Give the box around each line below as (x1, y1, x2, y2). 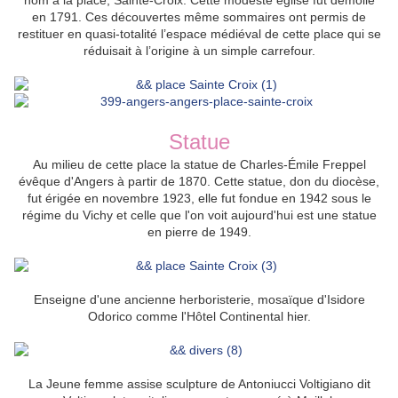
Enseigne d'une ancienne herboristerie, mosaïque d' (33, 292, 327, 307)
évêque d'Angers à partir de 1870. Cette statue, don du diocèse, (19, 174, 379, 189)
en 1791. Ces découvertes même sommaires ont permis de (32, 10, 366, 25)
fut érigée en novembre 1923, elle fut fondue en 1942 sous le (27, 191, 371, 206)
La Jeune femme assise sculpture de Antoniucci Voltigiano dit (28, 377, 370, 392)
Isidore (326, 292, 365, 307)
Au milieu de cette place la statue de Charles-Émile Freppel (32, 157, 366, 172)
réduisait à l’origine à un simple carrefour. (83, 44, 315, 59)
